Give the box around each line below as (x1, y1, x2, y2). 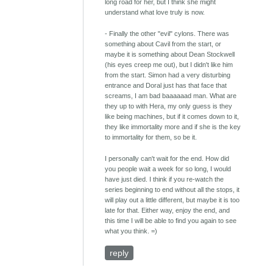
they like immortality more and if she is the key (105, 123, 241, 131)
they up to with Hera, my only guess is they (105, 102, 233, 110)
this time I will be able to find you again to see (105, 217, 237, 225)
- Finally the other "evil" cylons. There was (105, 30, 230, 38)
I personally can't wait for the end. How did (105, 155, 230, 163)
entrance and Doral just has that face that (105, 82, 227, 90)
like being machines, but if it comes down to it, (105, 113, 239, 121)
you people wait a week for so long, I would (105, 165, 232, 173)
